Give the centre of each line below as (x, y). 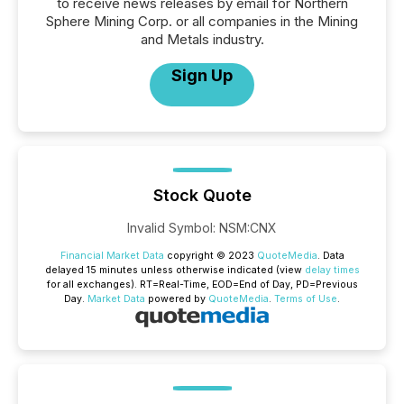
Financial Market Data (112, 256)
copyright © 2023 (210, 256)
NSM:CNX (248, 228)
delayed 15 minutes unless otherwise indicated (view (174, 270)
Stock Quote (202, 195)
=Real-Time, (182, 285)
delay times (332, 270)
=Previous (333, 285)
